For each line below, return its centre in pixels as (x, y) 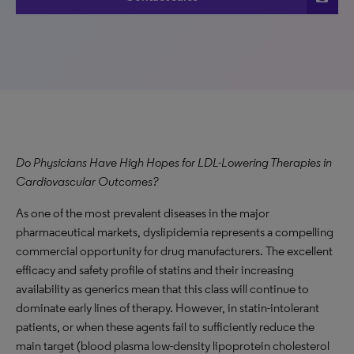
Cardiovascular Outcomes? (87, 181)
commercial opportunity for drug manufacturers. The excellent (174, 251)
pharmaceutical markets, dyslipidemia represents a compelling (175, 232)
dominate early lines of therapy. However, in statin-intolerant (168, 308)
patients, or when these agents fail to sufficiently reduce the (165, 327)
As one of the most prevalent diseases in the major (143, 213)
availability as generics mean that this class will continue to (162, 289)
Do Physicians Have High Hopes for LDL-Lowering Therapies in (174, 162)
